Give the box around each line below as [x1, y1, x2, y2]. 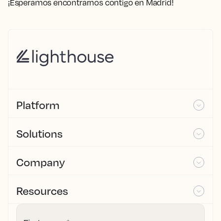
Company [16, 155, 65, 169]
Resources [16, 184, 68, 197]
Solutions [16, 127, 63, 140]
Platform [16, 98, 60, 111]
